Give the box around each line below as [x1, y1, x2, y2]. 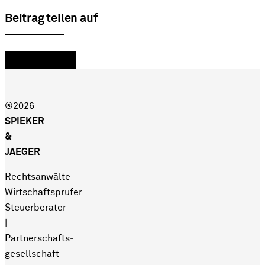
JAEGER [5, 147, 40, 157]
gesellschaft [5, 248, 59, 258]
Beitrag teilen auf [5, 12, 98, 25]
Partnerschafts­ [5, 233, 74, 243]
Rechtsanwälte [5, 172, 70, 182]
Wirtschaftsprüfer [5, 187, 82, 197]
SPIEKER [5, 116, 44, 126]
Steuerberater [5, 202, 66, 212]
